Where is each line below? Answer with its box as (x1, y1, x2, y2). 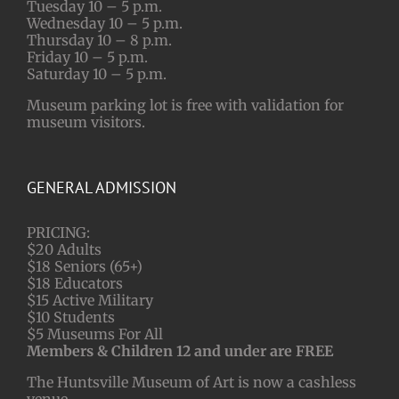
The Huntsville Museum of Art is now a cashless (27, 372, 356, 391)
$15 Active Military (27, 290, 153, 309)
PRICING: (27, 223, 90, 241)
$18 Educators (27, 273, 123, 292)
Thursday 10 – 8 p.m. (27, 30, 172, 49)
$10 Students (27, 307, 115, 326)
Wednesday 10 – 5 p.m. (27, 13, 183, 32)
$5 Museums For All (27, 324, 163, 343)
